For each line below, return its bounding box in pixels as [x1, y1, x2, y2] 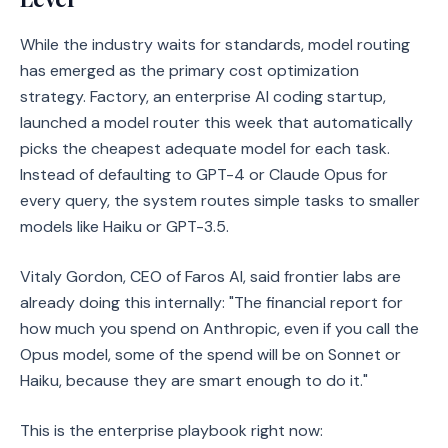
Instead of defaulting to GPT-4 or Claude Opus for [20, 164, 388, 185]
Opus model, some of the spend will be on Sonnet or [20, 344, 401, 365]
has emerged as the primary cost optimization [20, 60, 359, 81]
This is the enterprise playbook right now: [20, 420, 323, 441]
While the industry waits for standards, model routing [20, 34, 410, 55]
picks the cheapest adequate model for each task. [20, 138, 390, 159]
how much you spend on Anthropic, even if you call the [20, 318, 419, 339]
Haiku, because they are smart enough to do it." [20, 370, 368, 391]
